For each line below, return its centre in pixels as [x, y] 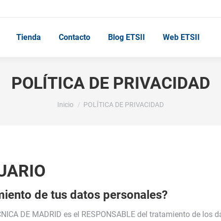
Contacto [74, 37]
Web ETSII [181, 37]
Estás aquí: [76, 100]
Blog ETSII [126, 37]
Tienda [28, 37]
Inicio [65, 105]
